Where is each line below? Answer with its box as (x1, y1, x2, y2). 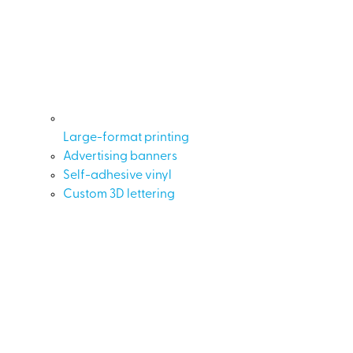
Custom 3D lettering (63, 188, 175, 201)
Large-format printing (63, 131, 189, 144)
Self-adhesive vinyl (63, 169, 172, 182)
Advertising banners (63, 150, 177, 163)
